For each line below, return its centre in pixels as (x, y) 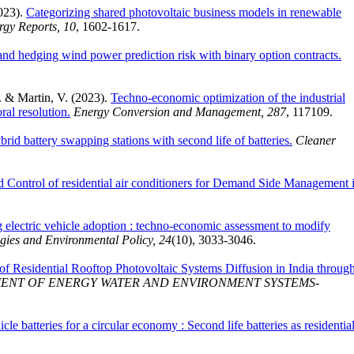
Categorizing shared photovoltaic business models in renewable (184, 12)
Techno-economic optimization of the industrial (228, 97)
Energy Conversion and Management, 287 (180, 111)
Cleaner (316, 140)
